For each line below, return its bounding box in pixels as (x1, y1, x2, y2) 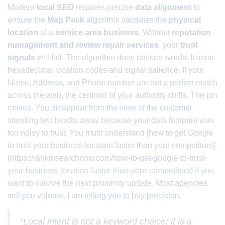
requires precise (74, 3, 135, 12)
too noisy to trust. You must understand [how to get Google (8, 129, 213, 137)
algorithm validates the (84, 16, 169, 24)
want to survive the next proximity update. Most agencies (8, 179, 207, 187)
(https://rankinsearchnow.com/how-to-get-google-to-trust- (8, 154, 207, 162)
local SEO (37, 3, 74, 12)
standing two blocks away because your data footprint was (8, 116, 214, 125)
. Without (139, 28, 172, 37)
